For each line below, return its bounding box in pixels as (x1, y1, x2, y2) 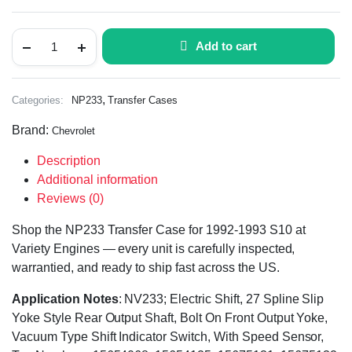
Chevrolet (51, 124, 95, 137)
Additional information (37, 172, 159, 186)
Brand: (12, 123, 52, 137)
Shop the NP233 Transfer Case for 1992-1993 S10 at (12, 222, 306, 236)
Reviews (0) (37, 191, 104, 205)
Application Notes (12, 291, 119, 306)
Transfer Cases (108, 93, 178, 106)
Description (37, 153, 101, 167)
